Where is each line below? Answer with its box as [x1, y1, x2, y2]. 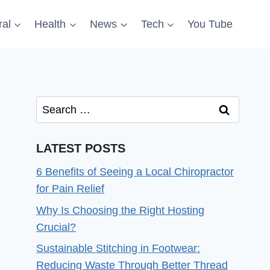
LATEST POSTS [36, 142, 126, 155]
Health [34, 18, 66, 30]
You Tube [187, 18, 233, 30]
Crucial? [36, 221, 77, 233]
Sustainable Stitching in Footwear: [36, 242, 201, 254]
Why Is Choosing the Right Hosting [36, 204, 205, 216]
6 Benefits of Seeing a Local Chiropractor [36, 166, 234, 178]
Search [36, 98, 71, 110]
